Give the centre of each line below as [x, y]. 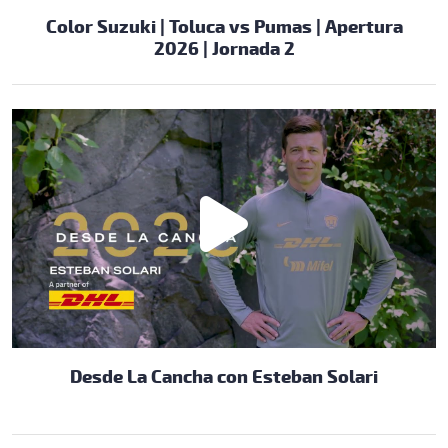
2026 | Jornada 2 [224, 47]
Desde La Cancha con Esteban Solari [224, 375]
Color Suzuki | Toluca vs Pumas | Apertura [224, 25]
